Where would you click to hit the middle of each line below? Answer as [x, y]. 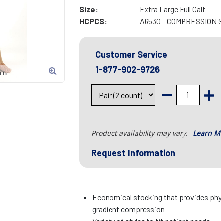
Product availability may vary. [140, 133]
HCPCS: [93, 21]
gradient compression [129, 209]
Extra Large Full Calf [172, 9]
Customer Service [131, 55]
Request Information [133, 153]
